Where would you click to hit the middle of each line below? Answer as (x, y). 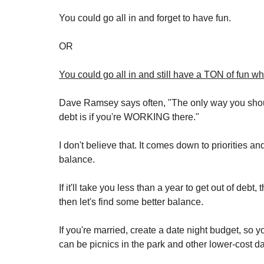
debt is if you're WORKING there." (129, 117)
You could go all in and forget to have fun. (146, 18)
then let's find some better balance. (132, 202)
